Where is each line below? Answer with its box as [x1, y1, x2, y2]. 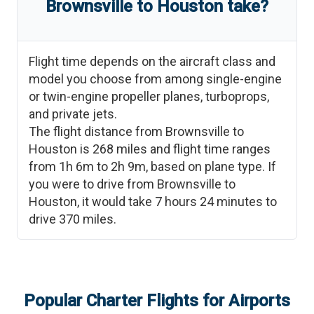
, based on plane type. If [146, 159, 276, 174]
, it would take [77, 194, 155, 209]
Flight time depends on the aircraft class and [29, 54, 275, 69]
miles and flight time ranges [114, 142, 271, 156]
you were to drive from [29, 177, 157, 191]
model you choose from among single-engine [29, 71, 282, 86]
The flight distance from [29, 124, 165, 139]
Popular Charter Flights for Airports [24, 291, 290, 310]
